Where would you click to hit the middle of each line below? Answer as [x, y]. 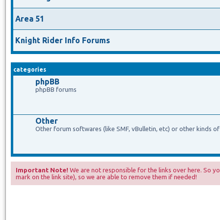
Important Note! [42, 170]
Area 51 [30, 18]
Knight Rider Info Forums [63, 40]
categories [30, 69]
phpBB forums [56, 89]
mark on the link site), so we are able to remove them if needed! [106, 177]
